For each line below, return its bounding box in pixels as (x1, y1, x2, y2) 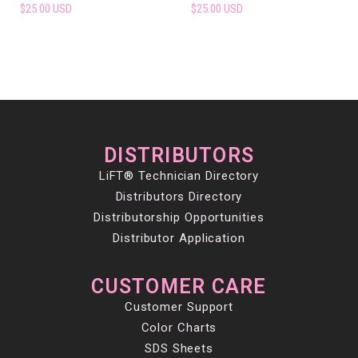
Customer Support (124, 299, 234, 314)
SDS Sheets (145, 340, 213, 356)
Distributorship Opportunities (93, 209, 265, 225)
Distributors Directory (115, 189, 243, 204)
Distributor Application (113, 230, 245, 245)
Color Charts (141, 320, 217, 335)
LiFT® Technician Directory (98, 168, 260, 183)
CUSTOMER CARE (91, 274, 267, 298)
